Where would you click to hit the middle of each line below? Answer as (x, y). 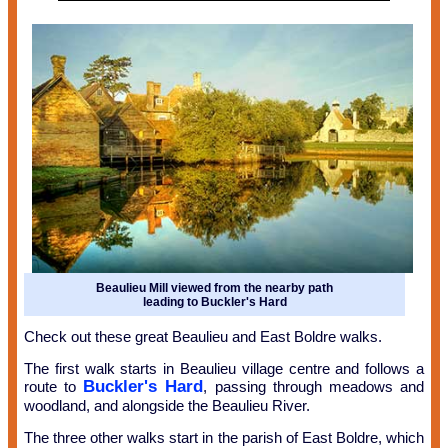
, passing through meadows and (314, 387)
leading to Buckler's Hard (214, 301)
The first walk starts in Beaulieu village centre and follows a (224, 369)
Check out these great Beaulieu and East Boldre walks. (202, 337)
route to (53, 387)
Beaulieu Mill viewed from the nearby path (215, 287)
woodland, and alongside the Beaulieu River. (166, 406)
